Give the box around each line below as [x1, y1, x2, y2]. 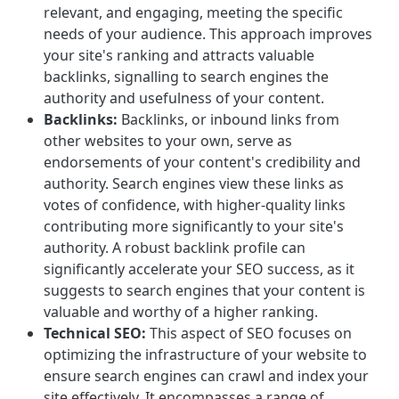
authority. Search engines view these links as [44, 174, 344, 194]
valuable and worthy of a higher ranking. [44, 302, 318, 322]
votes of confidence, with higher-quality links [44, 195, 346, 216]
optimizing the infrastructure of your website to [44, 345, 367, 365]
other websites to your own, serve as [44, 131, 292, 151]
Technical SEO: [44, 323, 146, 344]
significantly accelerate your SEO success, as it [44, 259, 354, 280]
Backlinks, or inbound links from [118, 110, 339, 130]
